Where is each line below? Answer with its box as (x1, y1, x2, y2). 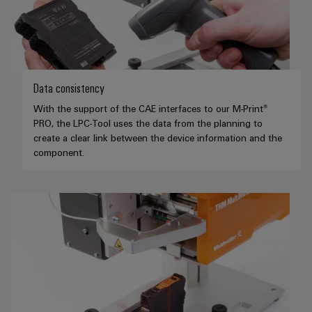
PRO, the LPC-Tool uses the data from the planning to (33, 117, 263, 130)
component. (33, 146, 84, 159)
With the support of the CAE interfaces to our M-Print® (33, 102, 267, 115)
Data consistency (33, 80, 104, 96)
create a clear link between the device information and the (33, 132, 282, 144)
